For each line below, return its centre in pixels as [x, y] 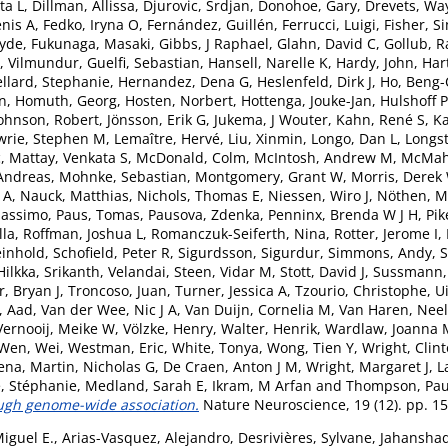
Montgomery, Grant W [269, 176]
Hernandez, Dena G [183, 81]
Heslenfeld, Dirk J [314, 81]
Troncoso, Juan [117, 290]
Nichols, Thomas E [198, 195]
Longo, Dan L [354, 138]
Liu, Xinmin [265, 138]
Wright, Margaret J [367, 366]
